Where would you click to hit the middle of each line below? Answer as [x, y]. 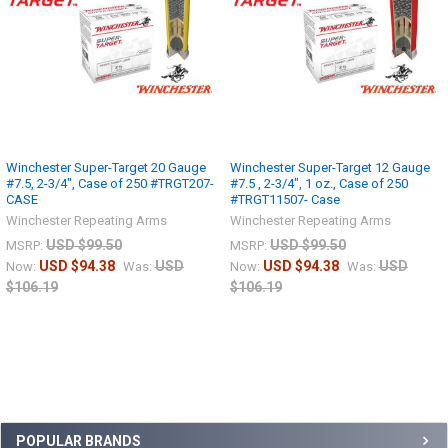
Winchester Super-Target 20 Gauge [106, 168]
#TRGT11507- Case [285, 200]
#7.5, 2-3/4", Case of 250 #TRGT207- [110, 184]
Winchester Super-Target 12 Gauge [330, 168]
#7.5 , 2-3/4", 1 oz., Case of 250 [319, 184]
